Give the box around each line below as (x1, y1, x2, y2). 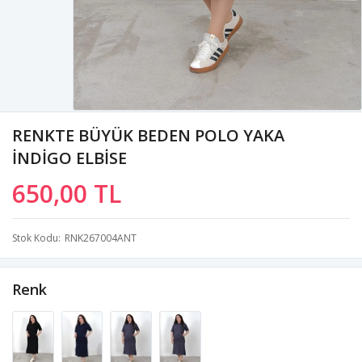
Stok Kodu (12, 230, 58, 245)
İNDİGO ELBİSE (12, 146, 127, 169)
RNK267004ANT (65, 230, 137, 245)
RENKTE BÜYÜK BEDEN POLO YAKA (12, 124, 284, 146)
